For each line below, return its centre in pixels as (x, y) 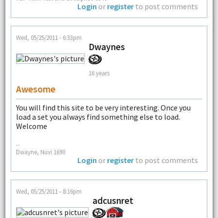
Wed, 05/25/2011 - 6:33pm (49, 38)
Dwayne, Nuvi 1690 (40, 152)
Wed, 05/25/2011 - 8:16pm (49, 191)
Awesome (36, 89)
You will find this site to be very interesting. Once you (103, 108)
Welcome (31, 126)
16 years (99, 73)
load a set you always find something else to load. (98, 117)
